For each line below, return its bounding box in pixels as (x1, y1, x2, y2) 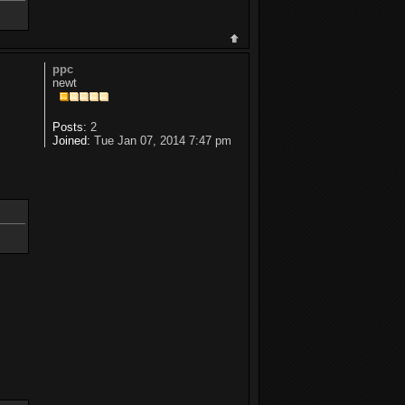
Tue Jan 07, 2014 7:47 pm (89, 134, 231, 148)
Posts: (52, 120, 87, 135)
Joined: (52, 134, 90, 148)
